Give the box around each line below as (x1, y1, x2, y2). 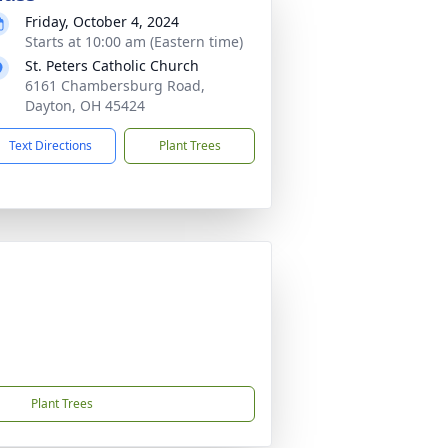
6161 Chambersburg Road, (25, 76, 205, 95)
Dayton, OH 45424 (25, 96, 145, 115)
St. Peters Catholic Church (25, 56, 199, 75)
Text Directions (9, 137, 92, 154)
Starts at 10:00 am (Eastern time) (25, 32, 243, 51)
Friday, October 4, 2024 (25, 12, 179, 31)
